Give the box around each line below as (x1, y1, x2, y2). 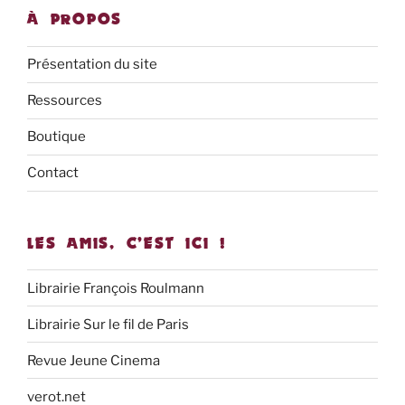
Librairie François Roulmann (27, 279, 204, 297)
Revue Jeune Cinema (27, 352, 160, 369)
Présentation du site (27, 56, 157, 73)
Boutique (27, 128, 86, 146)
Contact (27, 165, 79, 182)
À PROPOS (27, 10, 123, 29)
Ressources (27, 92, 102, 109)
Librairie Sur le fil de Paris (27, 316, 189, 333)
